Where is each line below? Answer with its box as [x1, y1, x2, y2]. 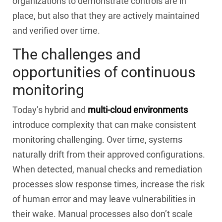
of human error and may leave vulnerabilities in [12, 194, 196, 205]
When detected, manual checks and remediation [12, 164, 202, 175]
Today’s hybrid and [12, 105, 88, 115]
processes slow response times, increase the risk [12, 179, 205, 190]
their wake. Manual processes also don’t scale [12, 209, 193, 220]
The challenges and [12, 45, 141, 63]
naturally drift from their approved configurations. [12, 149, 205, 160]
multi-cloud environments [88, 105, 188, 115]
